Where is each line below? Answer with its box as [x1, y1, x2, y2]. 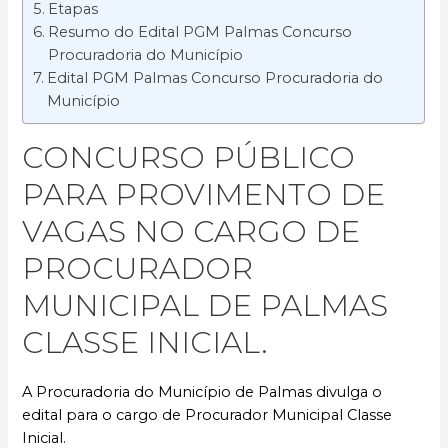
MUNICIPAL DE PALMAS [22, 286, 389, 324]
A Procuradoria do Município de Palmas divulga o [22, 382, 383, 401]
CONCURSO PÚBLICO [22, 138, 356, 176]
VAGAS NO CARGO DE [22, 212, 361, 250]
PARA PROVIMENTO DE [22, 175, 386, 213]
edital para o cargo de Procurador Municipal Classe [22, 405, 393, 424]
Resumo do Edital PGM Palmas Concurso [48, 23, 353, 42]
